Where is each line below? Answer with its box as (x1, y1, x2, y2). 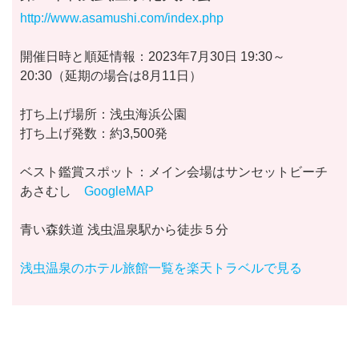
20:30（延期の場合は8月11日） (20, 68, 202, 83)
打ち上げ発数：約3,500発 (20, 126, 167, 140)
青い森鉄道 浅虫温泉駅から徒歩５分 (20, 222, 228, 236)
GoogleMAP (84, 184, 154, 198)
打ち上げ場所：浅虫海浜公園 (20, 107, 187, 121)
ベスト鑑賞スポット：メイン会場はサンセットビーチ (20, 164, 328, 179)
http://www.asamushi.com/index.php (20, 10, 224, 25)
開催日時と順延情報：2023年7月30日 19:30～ (20, 49, 285, 63)
